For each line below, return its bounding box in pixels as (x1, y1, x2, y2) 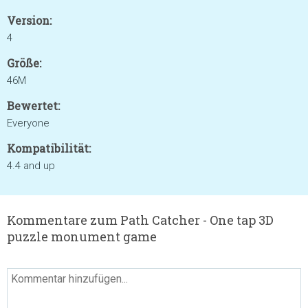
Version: (7, 13, 52, 27)
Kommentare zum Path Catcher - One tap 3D (7, 212, 274, 228)
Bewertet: (7, 98, 60, 113)
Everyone (7, 117, 49, 129)
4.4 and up (7, 159, 55, 172)
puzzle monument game (7, 228, 157, 245)
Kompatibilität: (7, 141, 91, 155)
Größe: (7, 56, 41, 70)
